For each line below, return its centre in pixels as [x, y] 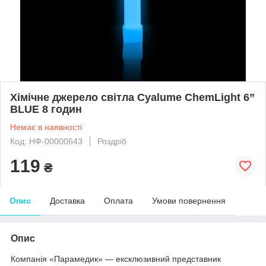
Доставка [67, 200]
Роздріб [112, 141]
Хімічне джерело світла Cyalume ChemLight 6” [132, 97]
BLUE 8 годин [46, 109]
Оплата [118, 200]
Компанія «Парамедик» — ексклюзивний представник [116, 259]
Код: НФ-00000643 [46, 141]
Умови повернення [189, 200]
